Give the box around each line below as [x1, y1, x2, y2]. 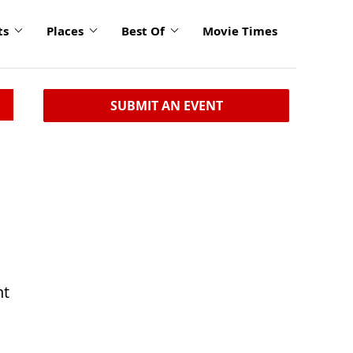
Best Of [121, 23, 165, 39]
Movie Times [203, 23, 277, 39]
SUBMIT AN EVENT [110, 97, 223, 114]
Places [46, 23, 84, 39]
